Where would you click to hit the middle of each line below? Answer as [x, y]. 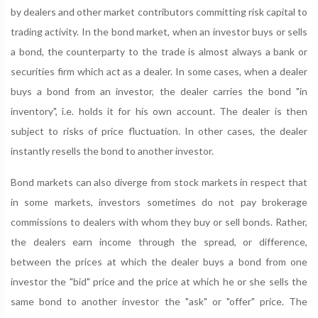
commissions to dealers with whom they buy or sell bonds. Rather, [159, 222]
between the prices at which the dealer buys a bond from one [159, 262]
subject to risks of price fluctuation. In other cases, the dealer [159, 131]
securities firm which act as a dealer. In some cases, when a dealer [159, 71]
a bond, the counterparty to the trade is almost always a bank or [159, 51]
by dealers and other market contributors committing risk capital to [159, 12]
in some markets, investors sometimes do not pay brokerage [159, 202]
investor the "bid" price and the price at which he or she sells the [159, 281]
